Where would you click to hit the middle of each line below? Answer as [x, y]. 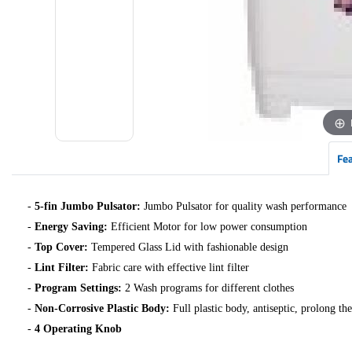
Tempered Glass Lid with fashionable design [188, 247]
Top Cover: [61, 247]
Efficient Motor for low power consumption [207, 227]
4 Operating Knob [78, 329]
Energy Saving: [71, 227]
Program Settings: [78, 288]
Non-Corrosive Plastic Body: [102, 308]
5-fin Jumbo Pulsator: [88, 206]
